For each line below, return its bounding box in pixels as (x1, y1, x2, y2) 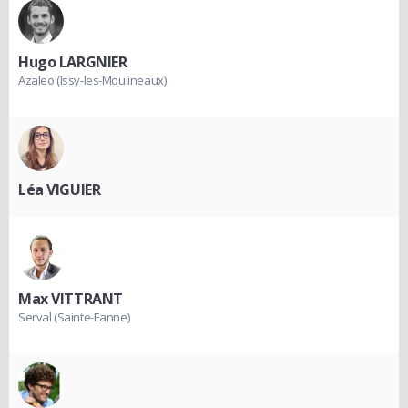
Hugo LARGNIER (18, 52, 127, 73)
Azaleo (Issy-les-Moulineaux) (18, 72, 167, 89)
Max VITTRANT (18, 289, 123, 310)
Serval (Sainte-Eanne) (18, 309, 130, 326)
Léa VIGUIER (18, 179, 101, 200)
